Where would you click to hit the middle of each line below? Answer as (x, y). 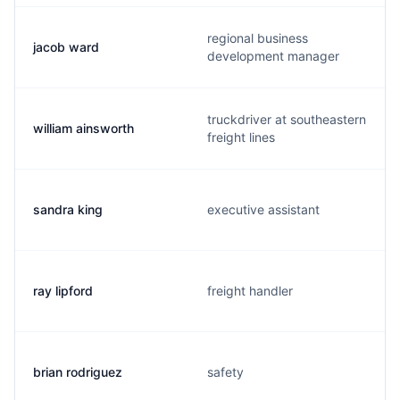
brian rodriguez (78, 372)
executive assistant (263, 209)
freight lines (241, 137)
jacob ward (66, 47)
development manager (273, 56)
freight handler (250, 291)
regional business (258, 38)
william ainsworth (83, 128)
